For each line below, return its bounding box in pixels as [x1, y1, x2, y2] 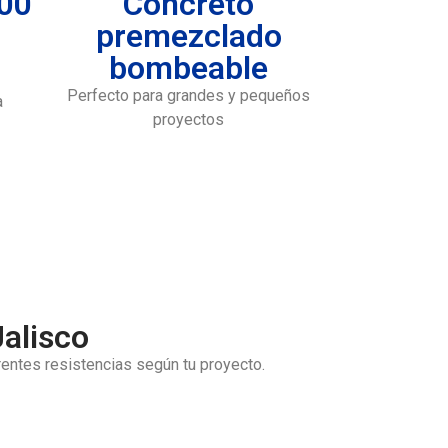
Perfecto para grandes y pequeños [67, 85, 310, 105]
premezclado [95, 16, 282, 55]
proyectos [153, 109, 224, 129]
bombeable [109, 48, 268, 87]
